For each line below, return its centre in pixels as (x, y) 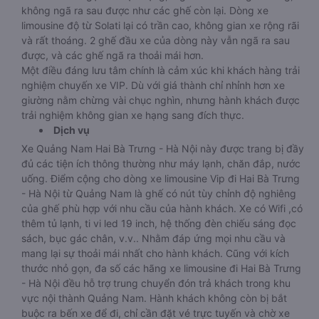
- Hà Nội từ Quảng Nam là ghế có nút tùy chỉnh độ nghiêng (159, 193)
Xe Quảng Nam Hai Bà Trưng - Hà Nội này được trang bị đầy (163, 148)
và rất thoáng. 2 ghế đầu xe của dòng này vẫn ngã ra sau (156, 40)
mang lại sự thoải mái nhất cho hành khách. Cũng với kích (155, 253)
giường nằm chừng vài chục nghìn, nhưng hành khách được (161, 100)
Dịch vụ (72, 130)
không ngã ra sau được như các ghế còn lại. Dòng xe (145, 10)
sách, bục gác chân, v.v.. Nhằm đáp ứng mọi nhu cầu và (153, 238)
